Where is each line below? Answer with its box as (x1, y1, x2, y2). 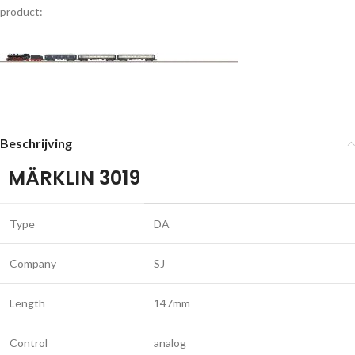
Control (10, 336, 48, 349)
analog (154, 336, 186, 349)
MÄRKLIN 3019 (8, 165, 140, 191)
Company (10, 257, 56, 270)
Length (10, 296, 45, 310)
